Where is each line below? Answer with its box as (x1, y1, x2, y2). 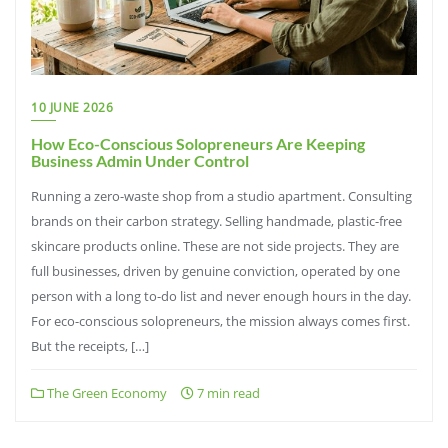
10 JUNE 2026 (31, 99, 113, 116)
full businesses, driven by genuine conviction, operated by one (31, 262, 400, 280)
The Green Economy (44, 384, 167, 402)
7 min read (194, 384, 260, 402)
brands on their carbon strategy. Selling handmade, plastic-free (31, 212, 402, 230)
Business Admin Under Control (31, 151, 249, 170)
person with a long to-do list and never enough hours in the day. (31, 287, 411, 305)
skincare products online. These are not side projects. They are (31, 237, 399, 255)
